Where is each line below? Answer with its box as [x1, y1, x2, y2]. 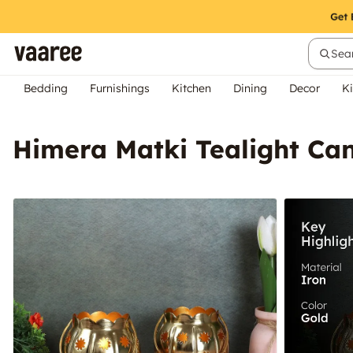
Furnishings [90, 81, 150, 95]
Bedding [24, 81, 68, 95]
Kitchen [172, 81, 211, 95]
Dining [233, 81, 267, 95]
